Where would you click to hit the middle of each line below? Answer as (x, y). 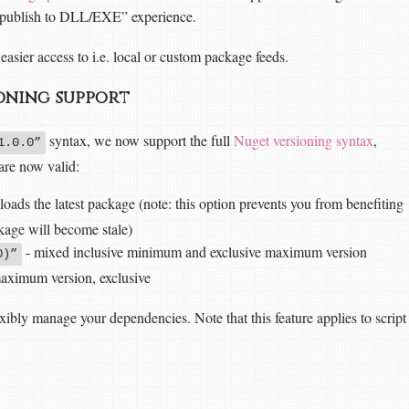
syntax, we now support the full (140, 140)
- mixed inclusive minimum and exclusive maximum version (194, 251)
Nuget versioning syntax (304, 140)
